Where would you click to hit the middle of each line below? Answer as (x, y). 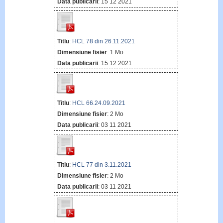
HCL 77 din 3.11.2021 (102, 165)
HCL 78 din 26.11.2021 (103, 42)
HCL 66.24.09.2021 (99, 103)
